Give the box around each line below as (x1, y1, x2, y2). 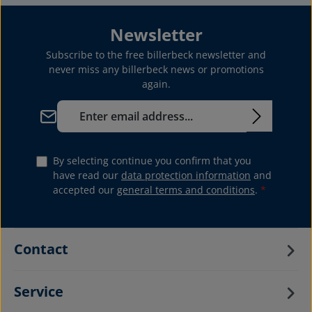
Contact (14, 240, 68, 259)
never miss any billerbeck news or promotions (48, 63, 264, 77)
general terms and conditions (117, 183, 255, 197)
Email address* (36, 97, 107, 111)
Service (14, 282, 63, 302)
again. (141, 77, 171, 91)
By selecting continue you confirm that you (53, 154, 251, 168)
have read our (53, 169, 121, 182)
